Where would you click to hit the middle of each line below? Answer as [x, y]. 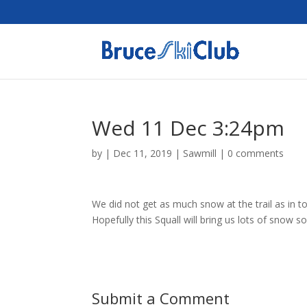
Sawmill [200, 153]
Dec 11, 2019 [143, 153]
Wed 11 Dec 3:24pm [188, 128]
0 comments [256, 153]
